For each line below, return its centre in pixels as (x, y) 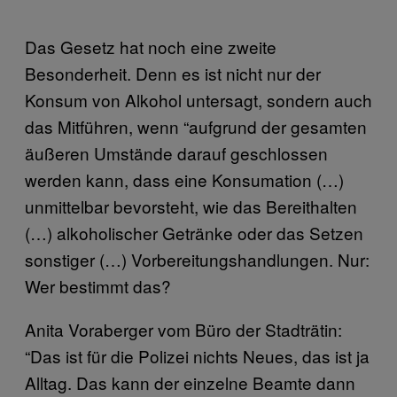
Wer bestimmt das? (98, 285)
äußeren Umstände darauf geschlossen (176, 152)
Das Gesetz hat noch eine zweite (151, 46)
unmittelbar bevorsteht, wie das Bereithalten (191, 206)
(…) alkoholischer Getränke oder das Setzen (194, 232)
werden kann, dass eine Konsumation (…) (184, 179)
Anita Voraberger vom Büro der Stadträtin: (183, 329)
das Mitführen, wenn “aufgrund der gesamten (196, 126)
